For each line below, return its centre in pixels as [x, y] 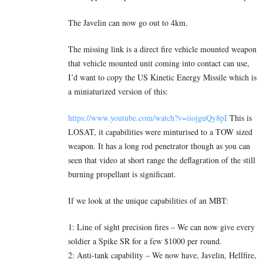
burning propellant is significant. [122, 174]
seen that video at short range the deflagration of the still [162, 160]
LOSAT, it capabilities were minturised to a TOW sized [160, 132]
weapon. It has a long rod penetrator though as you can [159, 146]
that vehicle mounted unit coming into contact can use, [159, 63]
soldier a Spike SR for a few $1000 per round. [145, 241]
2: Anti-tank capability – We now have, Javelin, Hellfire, [162, 255]
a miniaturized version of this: [118, 92]
